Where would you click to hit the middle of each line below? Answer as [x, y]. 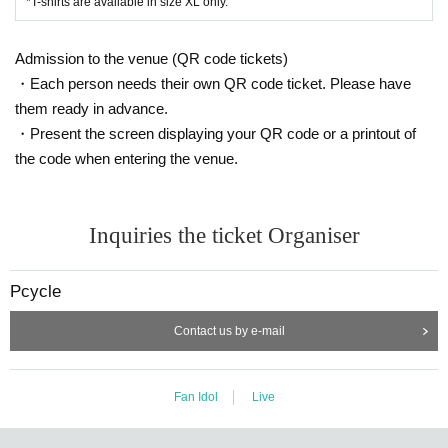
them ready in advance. [91, 108]
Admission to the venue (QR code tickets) [151, 58]
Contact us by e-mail [229, 330]
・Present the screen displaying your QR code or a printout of [215, 133]
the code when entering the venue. [126, 158]
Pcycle [35, 291]
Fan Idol [195, 396]
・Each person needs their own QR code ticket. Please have [213, 83]
